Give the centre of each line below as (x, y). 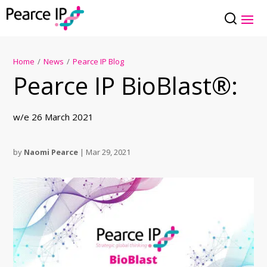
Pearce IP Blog (99, 62)
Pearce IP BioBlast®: (126, 86)
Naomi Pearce (51, 152)
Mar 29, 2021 (108, 152)
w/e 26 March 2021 (54, 117)
